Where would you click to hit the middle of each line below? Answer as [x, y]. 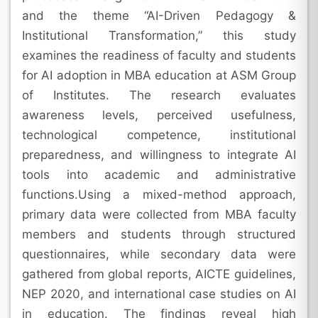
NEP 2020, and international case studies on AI [159, 294]
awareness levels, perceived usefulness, [159, 115]
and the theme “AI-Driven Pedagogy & [159, 15]
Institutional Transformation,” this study [159, 35]
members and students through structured [159, 234]
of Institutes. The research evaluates [159, 95]
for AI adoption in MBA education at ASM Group [159, 75]
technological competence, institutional [159, 135]
